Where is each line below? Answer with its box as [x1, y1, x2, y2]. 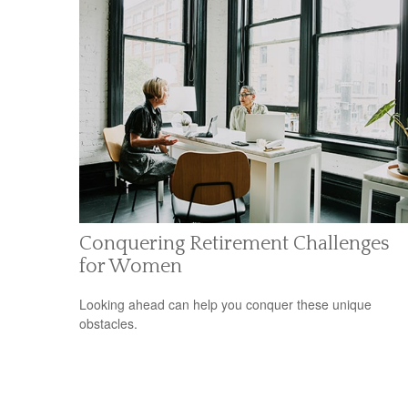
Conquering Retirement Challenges [79, 232, 390, 256]
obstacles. [79, 313, 138, 332]
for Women [79, 255, 182, 279]
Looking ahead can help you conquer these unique [79, 294, 372, 313]
